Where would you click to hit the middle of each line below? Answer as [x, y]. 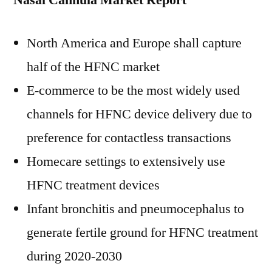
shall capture [206, 43]
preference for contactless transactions [129, 138]
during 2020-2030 [74, 256]
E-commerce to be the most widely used [133, 90]
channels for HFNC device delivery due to [139, 114]
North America [67, 43]
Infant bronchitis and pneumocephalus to [135, 209]
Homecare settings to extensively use [126, 161]
